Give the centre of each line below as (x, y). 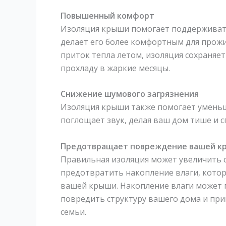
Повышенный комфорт (107, 15)
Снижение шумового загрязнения (130, 94)
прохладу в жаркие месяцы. (115, 68)
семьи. (73, 212)
